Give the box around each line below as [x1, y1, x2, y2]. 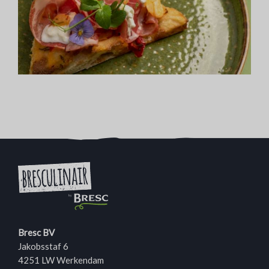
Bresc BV [18, 227, 55, 238]
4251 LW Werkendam [18, 255, 104, 266]
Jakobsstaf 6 [18, 241, 68, 252]
